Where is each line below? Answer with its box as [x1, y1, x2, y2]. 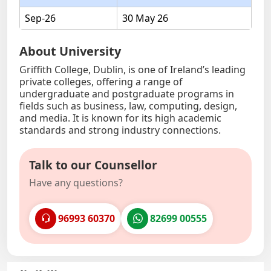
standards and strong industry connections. [19, 123, 221, 137]
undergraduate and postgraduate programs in [19, 87, 234, 101]
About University [19, 43, 121, 60]
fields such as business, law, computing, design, [19, 99, 237, 113]
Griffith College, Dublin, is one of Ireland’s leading [19, 63, 246, 77]
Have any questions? [29, 175, 123, 189]
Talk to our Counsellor [29, 156, 157, 173]
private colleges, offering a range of [19, 75, 183, 89]
